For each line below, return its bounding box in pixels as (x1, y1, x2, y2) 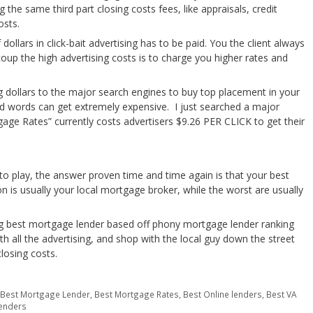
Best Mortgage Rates (94, 289, 180, 300)
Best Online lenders (183, 289, 263, 300)
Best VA (266, 289, 298, 300)
